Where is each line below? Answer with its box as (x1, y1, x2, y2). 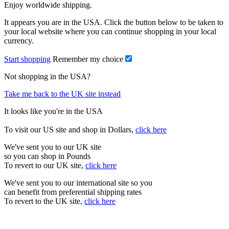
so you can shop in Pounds (4, 151, 90, 161)
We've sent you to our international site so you (4, 178, 152, 187)
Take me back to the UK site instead (4, 89, 121, 98)
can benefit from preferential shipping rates (4, 187, 142, 196)
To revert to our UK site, (4, 161, 85, 170)
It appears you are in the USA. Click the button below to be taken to (4, 17, 223, 27)
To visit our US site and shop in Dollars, (4, 125, 135, 134)
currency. (4, 36, 34, 45)
